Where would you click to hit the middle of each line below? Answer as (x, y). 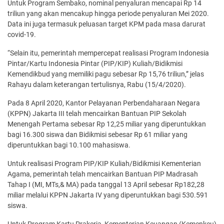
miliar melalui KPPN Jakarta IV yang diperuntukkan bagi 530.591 (108, 195)
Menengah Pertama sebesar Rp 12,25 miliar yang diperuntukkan (107, 124)
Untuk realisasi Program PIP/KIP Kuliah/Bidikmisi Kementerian (104, 163)
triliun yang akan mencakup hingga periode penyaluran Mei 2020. (108, 13)
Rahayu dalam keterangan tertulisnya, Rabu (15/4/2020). (97, 84)
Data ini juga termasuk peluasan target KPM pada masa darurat (106, 24)
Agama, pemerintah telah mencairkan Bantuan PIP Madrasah (103, 174)
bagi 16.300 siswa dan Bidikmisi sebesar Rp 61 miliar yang (97, 134)
